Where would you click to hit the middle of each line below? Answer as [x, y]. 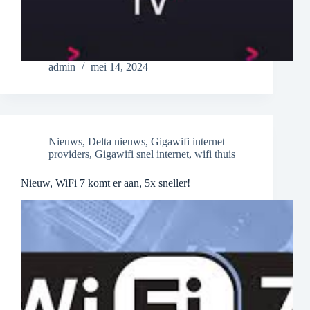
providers [69, 154]
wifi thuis [215, 154]
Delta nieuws [117, 142]
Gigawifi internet [188, 142]
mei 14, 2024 [119, 67]
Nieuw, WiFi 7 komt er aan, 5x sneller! [106, 183]
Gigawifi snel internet [142, 154]
